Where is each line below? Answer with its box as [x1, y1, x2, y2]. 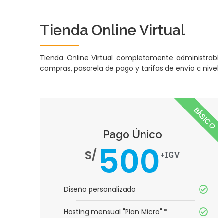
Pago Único [103, 128, 162, 141]
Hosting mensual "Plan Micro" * [64, 207, 167, 217]
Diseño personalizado [64, 184, 136, 195]
